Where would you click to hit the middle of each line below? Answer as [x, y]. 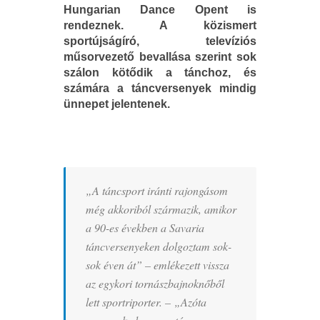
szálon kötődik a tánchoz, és [160, 72]
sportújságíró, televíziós [160, 41]
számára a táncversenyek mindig [160, 88]
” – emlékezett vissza [182, 264]
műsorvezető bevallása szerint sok [160, 56]
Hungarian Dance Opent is [160, 9]
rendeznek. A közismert [160, 25]
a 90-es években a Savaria [145, 227]
